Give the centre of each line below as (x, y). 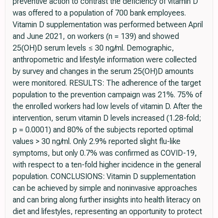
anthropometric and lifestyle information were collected (105, 60)
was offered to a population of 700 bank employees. (99, 13)
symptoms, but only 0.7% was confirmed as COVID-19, (105, 153)
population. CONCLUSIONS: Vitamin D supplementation (104, 177)
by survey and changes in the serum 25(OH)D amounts (103, 72)
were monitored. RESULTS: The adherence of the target (107, 83)
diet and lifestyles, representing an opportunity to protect (107, 212)
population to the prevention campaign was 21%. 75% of (107, 95)
